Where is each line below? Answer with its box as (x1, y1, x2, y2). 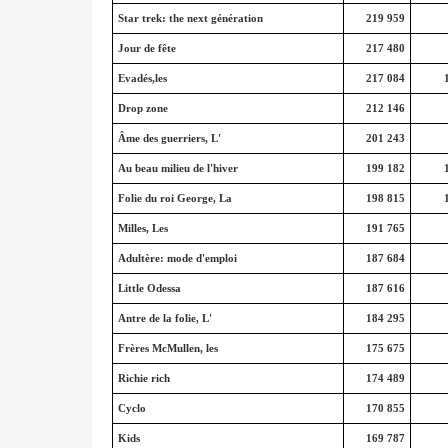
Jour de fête (117, 42, 176, 54)
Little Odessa (117, 282, 181, 294)
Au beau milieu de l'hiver (117, 162, 238, 174)
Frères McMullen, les (117, 342, 218, 354)
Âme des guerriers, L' (117, 132, 221, 144)
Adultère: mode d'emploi (117, 252, 237, 264)
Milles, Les (117, 222, 168, 234)
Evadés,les (117, 72, 167, 84)
